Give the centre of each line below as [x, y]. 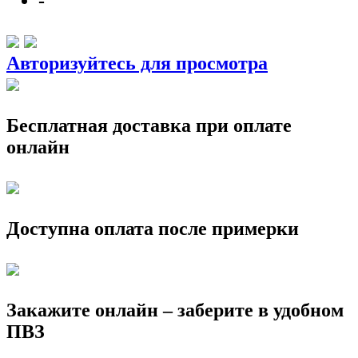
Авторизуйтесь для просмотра [137, 63]
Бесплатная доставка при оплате [149, 125]
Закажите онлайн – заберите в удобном [175, 310]
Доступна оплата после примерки [153, 228]
